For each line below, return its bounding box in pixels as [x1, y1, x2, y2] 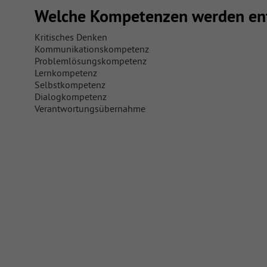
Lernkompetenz [35, 67, 97, 79]
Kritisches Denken [35, 31, 107, 44]
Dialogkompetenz [35, 91, 107, 103]
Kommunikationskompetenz [35, 43, 149, 55]
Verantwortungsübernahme [35, 103, 145, 115]
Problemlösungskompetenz [35, 55, 147, 67]
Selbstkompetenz [35, 79, 105, 91]
